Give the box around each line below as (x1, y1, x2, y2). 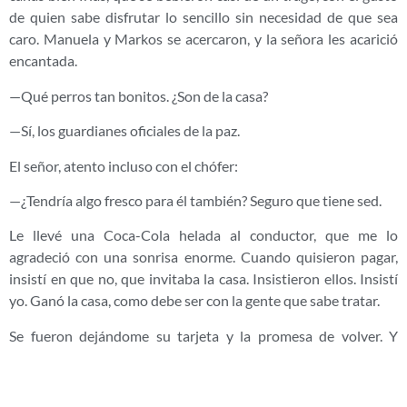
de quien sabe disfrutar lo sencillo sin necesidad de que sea (9, 8, 398, 26)
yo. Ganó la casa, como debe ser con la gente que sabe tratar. (9, 292, 380, 310)
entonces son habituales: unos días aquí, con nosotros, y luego (9, 370, 398, 388)
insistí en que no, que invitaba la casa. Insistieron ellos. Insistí (9, 270, 398, 288)
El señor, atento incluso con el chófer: (9, 156, 238, 174)
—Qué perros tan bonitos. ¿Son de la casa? (9, 86, 268, 104)
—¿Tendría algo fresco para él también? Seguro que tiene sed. (9, 191, 382, 209)
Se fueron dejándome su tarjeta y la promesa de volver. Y (9, 326, 398, 344)
